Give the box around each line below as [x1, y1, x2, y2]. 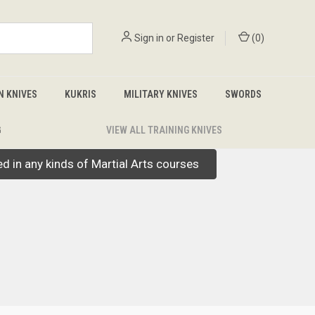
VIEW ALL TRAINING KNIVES [106, 124, 222, 136]
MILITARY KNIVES [123, 89, 198, 100]
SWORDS [224, 89, 262, 100]
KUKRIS [64, 89, 96, 100]
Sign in [134, 32, 164, 44]
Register [177, 32, 214, 44]
